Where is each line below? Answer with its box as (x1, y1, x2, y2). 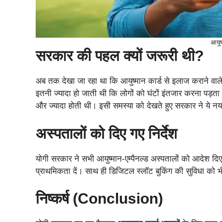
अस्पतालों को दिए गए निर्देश (36, 125, 177, 142)
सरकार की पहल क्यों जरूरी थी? (36, 48, 204, 64)
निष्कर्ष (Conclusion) (36, 190, 163, 207)
